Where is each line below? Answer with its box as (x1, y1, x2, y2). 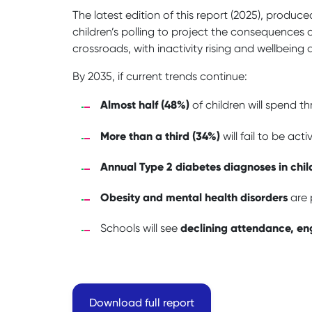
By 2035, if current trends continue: (72, 70, 247, 84)
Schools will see (100, 221, 180, 235)
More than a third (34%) (100, 128, 220, 143)
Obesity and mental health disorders (100, 189, 288, 204)
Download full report (89, 296, 194, 310)
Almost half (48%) (100, 97, 189, 112)
